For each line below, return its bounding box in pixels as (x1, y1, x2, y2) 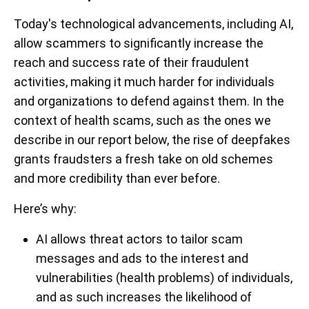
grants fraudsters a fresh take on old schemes (14, 152, 273, 166)
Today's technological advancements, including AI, (14, 17, 293, 31)
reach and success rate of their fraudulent (14, 55, 249, 70)
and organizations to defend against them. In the (14, 94, 284, 108)
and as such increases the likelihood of (36, 290, 252, 304)
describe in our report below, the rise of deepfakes (14, 132, 290, 147)
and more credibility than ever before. (14, 171, 220, 186)
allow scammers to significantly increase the (14, 36, 263, 50)
